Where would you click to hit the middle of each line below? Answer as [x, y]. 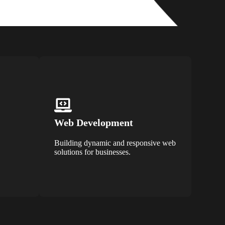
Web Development [94, 122]
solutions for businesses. [93, 152]
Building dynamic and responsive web [115, 143]
